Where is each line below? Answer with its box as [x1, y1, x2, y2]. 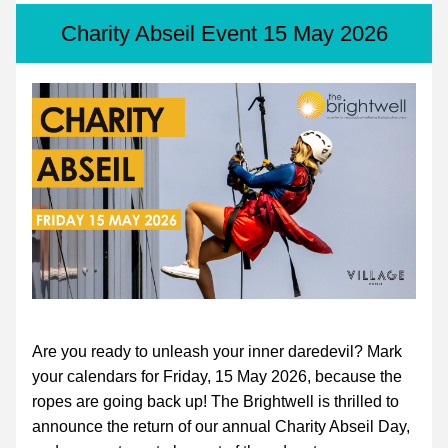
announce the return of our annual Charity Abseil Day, [32, 418, 410, 435]
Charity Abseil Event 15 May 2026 [60, 21, 388, 46]
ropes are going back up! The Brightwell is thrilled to [32, 393, 399, 410]
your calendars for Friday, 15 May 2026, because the [32, 368, 402, 385]
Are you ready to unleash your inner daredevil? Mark [32, 343, 402, 360]
